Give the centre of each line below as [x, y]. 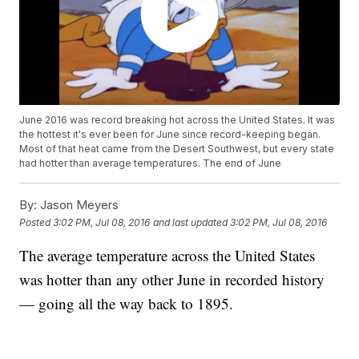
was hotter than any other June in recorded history [172, 280]
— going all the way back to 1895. [127, 304]
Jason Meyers [78, 205]
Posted [36, 222]
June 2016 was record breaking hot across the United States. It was [177, 120]
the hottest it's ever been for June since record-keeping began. [170, 135]
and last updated [191, 222]
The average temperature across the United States [167, 256]
